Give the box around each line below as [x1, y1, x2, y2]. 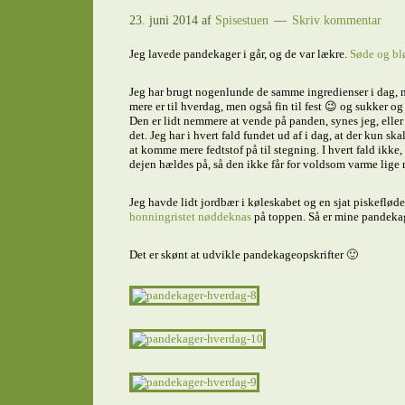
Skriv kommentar [291, 14, 381, 27]
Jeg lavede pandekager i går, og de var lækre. [128, 47, 350, 61]
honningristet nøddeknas [128, 210, 254, 223]
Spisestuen [214, 14, 268, 27]
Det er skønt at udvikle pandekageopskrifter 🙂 [128, 248, 358, 261]
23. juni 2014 [128, 14, 198, 27]
